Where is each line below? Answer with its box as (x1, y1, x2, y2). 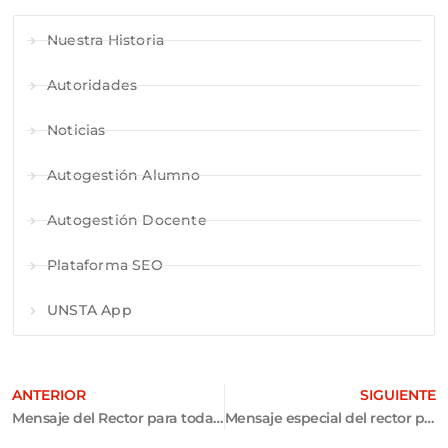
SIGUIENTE (360, 386, 436, 405)
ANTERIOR (12, 386, 86, 405)
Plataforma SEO (47, 256, 163, 275)
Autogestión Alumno (47, 166, 201, 185)
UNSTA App (47, 301, 132, 320)
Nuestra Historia (47, 31, 165, 50)
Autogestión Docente (47, 211, 207, 230)
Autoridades (47, 76, 138, 95)
